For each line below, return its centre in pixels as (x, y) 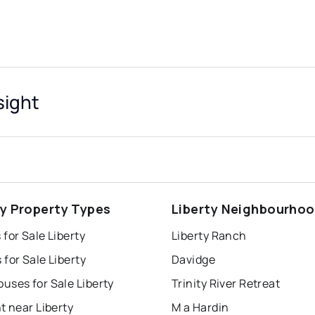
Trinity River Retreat (226, 284)
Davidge (194, 260)
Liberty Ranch (209, 236)
